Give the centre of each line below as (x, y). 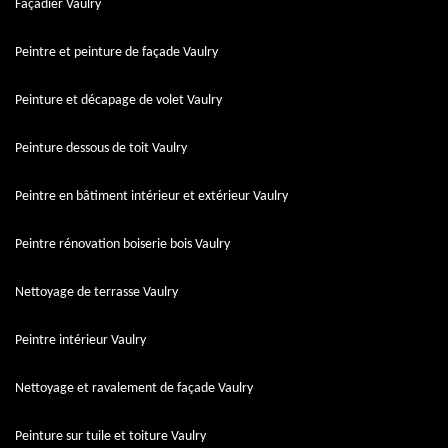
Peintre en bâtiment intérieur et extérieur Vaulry (151, 196)
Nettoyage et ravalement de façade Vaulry (134, 388)
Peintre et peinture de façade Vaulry (116, 52)
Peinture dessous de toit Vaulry (101, 148)
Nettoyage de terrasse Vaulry (96, 292)
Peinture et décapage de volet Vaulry (118, 100)
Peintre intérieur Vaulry (80, 340)
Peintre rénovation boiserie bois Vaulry (122, 244)
